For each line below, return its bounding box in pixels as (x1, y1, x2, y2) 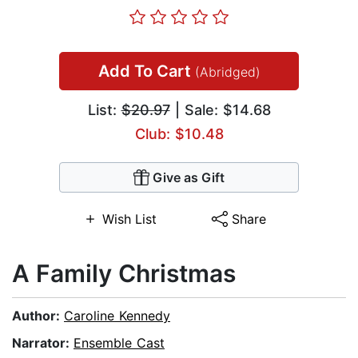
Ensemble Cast (74, 335, 165, 352)
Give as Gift (153, 169, 225, 186)
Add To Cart (97, 62, 195, 82)
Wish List (101, 211, 157, 228)
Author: (12, 308, 64, 324)
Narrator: (12, 335, 74, 352)
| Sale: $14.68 (169, 101, 271, 119)
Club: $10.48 (134, 125, 224, 143)
